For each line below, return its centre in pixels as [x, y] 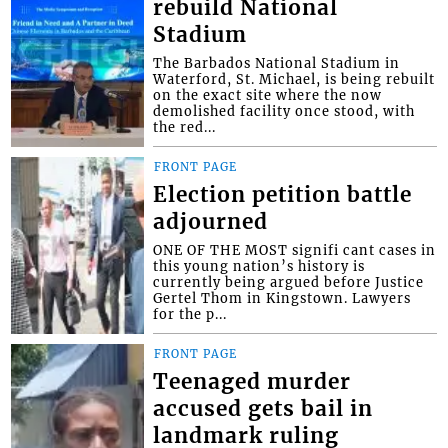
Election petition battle [283, 194]
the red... [185, 126]
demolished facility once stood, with [284, 110]
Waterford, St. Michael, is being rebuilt [294, 78]
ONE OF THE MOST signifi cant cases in [295, 249]
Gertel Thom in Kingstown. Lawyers [282, 297]
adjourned [211, 221]
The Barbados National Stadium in [277, 62]
